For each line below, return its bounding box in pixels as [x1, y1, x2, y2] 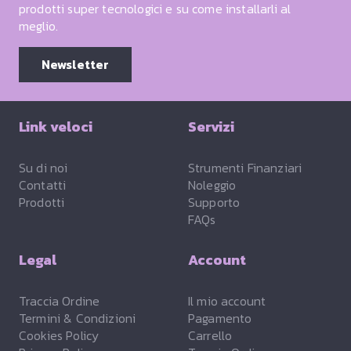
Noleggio [188, 175, 237, 194]
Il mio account [188, 291, 266, 310]
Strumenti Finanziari [188, 157, 302, 177]
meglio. [19, 16, 59, 35]
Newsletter [41, 54, 109, 74]
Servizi [188, 115, 234, 137]
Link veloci [19, 115, 92, 137]
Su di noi [19, 157, 68, 177]
